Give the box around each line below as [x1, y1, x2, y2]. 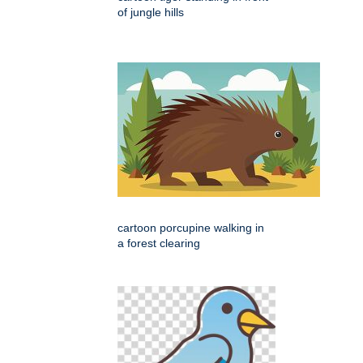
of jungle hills [117, 6, 184, 19]
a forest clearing [117, 237, 200, 250]
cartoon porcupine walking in [117, 221, 264, 235]
